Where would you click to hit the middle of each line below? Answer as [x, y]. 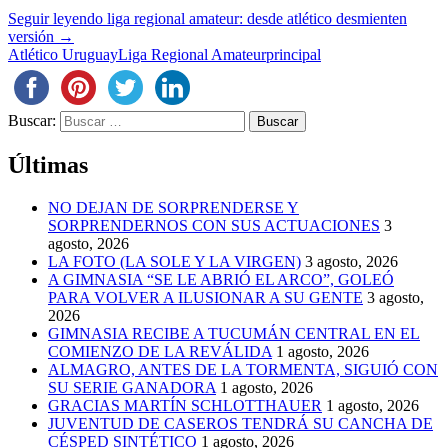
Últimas [48, 164]
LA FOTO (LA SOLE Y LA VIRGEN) [174, 261]
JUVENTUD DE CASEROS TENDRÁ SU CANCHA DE [240, 423]
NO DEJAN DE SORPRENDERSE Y [173, 207]
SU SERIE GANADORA [132, 387]
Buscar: [32, 120]
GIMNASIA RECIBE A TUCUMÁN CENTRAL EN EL [234, 333]
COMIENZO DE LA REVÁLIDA [160, 351]
